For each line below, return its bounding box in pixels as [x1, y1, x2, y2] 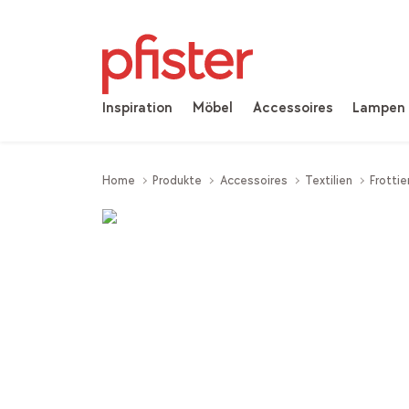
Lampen [352, 100, 406, 118]
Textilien [305, 172, 353, 188]
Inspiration [101, 100, 173, 118]
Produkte [152, 172, 203, 188]
